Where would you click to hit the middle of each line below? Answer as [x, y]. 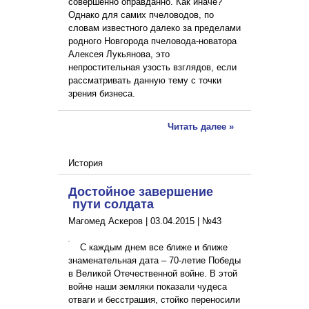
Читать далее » [201, 127]
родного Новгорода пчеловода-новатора [152, 41]
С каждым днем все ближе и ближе [154, 248]
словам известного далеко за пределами [154, 28]
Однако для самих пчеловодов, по [141, 15]
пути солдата [111, 204]
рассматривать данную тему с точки [145, 81]
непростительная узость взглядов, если [152, 68]
